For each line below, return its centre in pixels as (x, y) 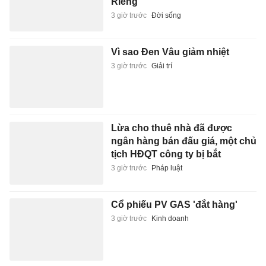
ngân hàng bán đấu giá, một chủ (183, 80)
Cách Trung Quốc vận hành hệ (180, 219)
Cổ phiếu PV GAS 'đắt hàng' (174, 142)
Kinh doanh (170, 156)
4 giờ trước (129, 246)
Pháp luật (167, 107)
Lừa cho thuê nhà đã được (171, 66)
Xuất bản (166, 246)
